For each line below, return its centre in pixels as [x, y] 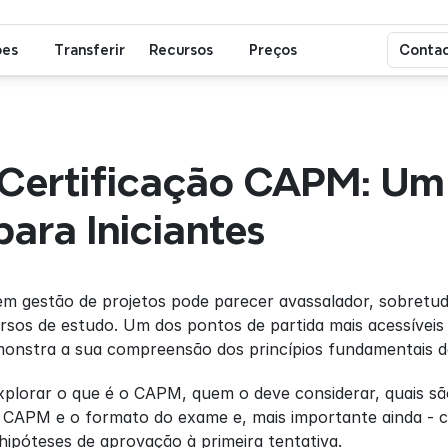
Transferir [89, 49]
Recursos [181, 49]
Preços [273, 49]
